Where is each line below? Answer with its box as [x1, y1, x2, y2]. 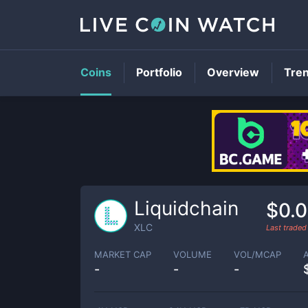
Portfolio [136, 65, 182, 79]
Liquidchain [134, 197, 239, 220]
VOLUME [173, 248, 212, 260]
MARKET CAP [94, 248, 151, 260]
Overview [207, 65, 259, 79]
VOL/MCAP [234, 248, 281, 260]
